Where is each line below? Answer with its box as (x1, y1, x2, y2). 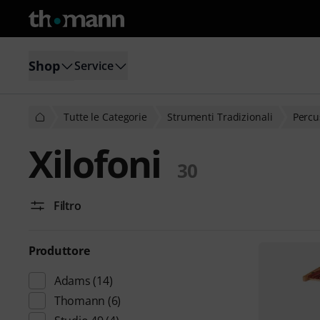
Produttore (29, 243, 90, 259)
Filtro (54, 198, 81, 214)
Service (74, 57, 114, 74)
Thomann (54, 293, 106, 309)
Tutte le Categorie (64, 110, 148, 124)
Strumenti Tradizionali (167, 110, 273, 124)
